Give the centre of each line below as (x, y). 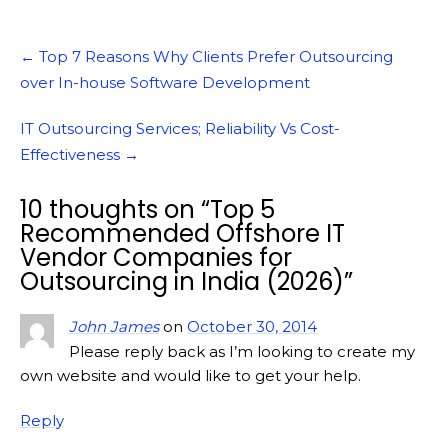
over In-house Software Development (165, 83)
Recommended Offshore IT (182, 234)
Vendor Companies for (156, 258)
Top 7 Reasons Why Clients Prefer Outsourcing (214, 57)
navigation (60, 69)
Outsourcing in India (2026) (182, 282)
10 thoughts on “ (115, 210)
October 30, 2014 (252, 327)
